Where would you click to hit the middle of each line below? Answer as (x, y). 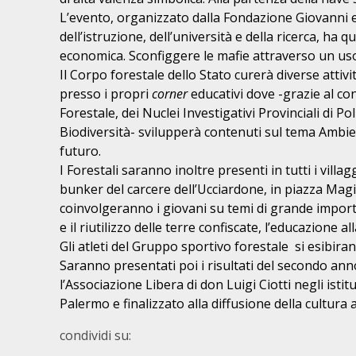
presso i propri (106, 94)
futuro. (80, 151)
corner (170, 94)
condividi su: (95, 335)
